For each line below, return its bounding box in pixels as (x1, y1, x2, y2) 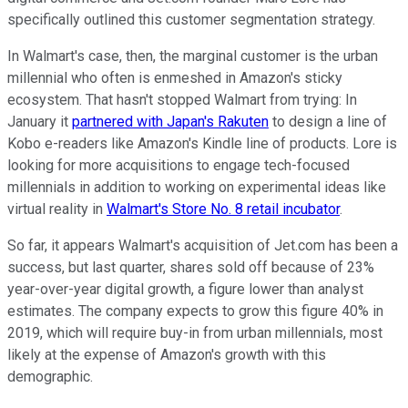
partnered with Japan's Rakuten (72, 112, 269, 130)
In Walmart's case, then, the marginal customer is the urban (7, 46, 378, 65)
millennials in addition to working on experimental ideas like (7, 178, 386, 196)
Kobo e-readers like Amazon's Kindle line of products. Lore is (7, 134, 397, 152)
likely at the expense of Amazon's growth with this (7, 345, 326, 363)
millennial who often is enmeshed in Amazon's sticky (7, 68, 342, 87)
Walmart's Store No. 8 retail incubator (107, 199, 340, 218)
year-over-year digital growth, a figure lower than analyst (7, 280, 363, 298)
